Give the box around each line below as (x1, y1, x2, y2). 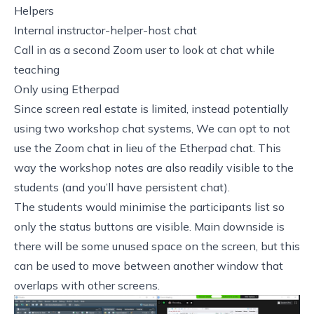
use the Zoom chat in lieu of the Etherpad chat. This (14, 140, 281, 155)
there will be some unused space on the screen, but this (14, 238, 300, 253)
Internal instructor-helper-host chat (14, 22, 197, 37)
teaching (14, 62, 60, 76)
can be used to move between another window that (14, 258, 283, 273)
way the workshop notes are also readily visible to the (14, 160, 294, 175)
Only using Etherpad (14, 81, 119, 96)
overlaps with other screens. (14, 278, 160, 292)
